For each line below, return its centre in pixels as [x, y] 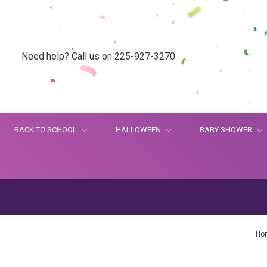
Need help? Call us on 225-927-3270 [98, 56]
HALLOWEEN [139, 130]
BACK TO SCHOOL [46, 130]
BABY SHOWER [227, 130]
